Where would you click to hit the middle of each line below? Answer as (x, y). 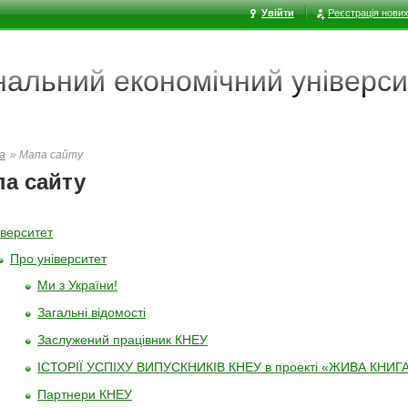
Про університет (58, 259)
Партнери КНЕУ (85, 394)
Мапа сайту (51, 155)
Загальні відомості (92, 312)
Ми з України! (77, 285)
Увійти (278, 13)
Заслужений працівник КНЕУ (122, 340)
